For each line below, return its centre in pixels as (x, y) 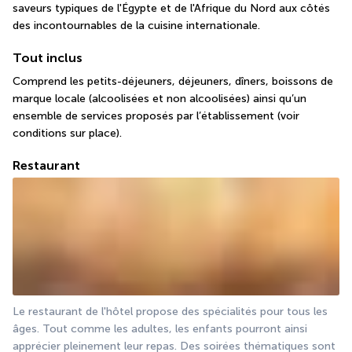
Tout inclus (48, 57)
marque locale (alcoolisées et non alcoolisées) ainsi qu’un (159, 98)
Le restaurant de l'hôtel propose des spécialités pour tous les (170, 311)
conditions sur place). (67, 133)
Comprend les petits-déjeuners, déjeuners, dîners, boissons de (173, 81)
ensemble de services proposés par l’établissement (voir (156, 115)
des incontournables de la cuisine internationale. (136, 25)
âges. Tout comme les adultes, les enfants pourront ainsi (160, 328)
